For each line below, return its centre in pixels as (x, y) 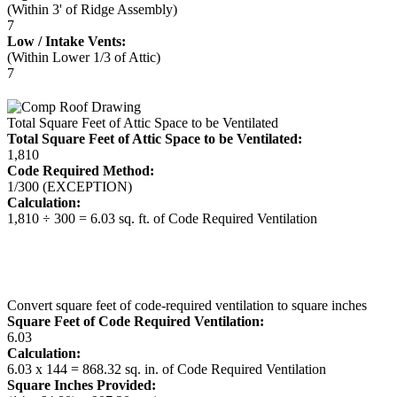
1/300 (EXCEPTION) (70, 187)
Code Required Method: (81, 171)
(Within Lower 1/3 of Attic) (84, 57)
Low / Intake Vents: (66, 41)
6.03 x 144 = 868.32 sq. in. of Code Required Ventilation (167, 369)
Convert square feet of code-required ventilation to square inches (187, 305)
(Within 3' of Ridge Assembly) (92, 9)
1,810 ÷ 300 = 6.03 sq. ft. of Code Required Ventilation (162, 218)
